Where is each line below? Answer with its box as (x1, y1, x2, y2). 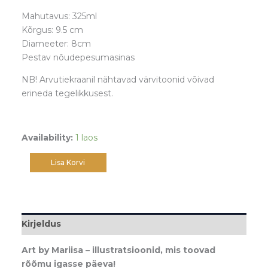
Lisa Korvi (51, 158, 86, 167)
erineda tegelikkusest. (21, 88, 113, 99)
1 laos (75, 132, 98, 144)
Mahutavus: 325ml (21, 11, 97, 22)
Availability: (21, 132, 73, 144)
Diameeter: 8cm (21, 38, 91, 50)
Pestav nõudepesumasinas (21, 52, 135, 63)
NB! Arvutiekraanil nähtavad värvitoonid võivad (21, 74, 214, 86)
